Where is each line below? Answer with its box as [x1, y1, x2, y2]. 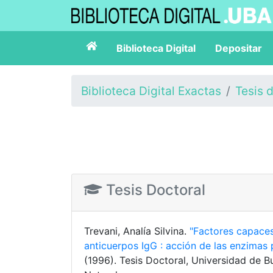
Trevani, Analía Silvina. [84, 225, 190, 237]
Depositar [215, 42, 262, 54]
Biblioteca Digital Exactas [81, 83, 221, 98]
